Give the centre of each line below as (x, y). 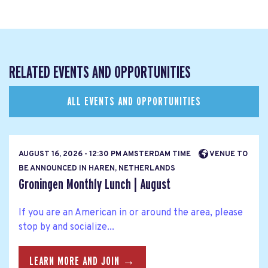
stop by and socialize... (66, 227)
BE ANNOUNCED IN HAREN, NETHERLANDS (97, 168)
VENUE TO (228, 154)
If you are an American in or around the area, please (131, 213)
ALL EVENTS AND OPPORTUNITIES (134, 101)
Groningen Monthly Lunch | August (95, 184)
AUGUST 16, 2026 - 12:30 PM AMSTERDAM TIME (106, 154)
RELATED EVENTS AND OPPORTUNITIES (100, 73)
